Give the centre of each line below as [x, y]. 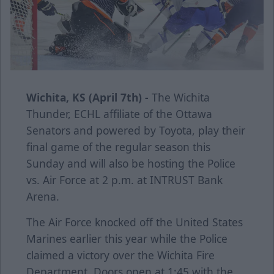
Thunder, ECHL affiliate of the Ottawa [119, 114]
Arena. [43, 197]
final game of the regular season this [118, 147]
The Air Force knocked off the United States [135, 222]
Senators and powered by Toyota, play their [136, 131]
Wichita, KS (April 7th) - [87, 98]
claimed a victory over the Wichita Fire [120, 255]
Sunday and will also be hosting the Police [131, 164]
